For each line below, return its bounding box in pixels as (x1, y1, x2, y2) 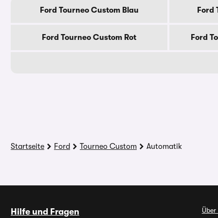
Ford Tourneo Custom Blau (39, 6, 139, 15)
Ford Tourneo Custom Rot (42, 33, 136, 42)
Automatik (146, 142, 182, 151)
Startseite (11, 142, 44, 151)
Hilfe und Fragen (11, 207, 79, 217)
